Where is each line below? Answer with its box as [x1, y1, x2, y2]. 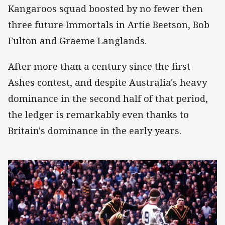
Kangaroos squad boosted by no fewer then [8, 3, 203, 15]
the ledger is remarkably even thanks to [8, 108, 189, 121]
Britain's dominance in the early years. [8, 124, 181, 137]
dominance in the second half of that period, [8, 92, 208, 104]
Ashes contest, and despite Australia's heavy [8, 76, 207, 88]
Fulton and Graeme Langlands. [8, 35, 147, 47]
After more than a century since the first [8, 60, 190, 72]
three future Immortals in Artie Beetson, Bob [8, 19, 209, 31]
